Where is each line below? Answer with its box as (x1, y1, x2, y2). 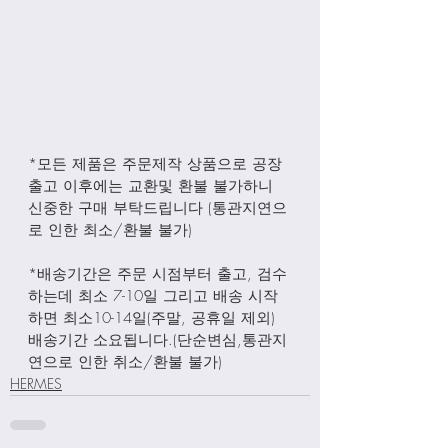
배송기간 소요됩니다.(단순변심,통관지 (28, 329, 287, 350)
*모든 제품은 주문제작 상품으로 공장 (28, 153, 282, 174)
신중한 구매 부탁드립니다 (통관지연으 (28, 197, 287, 218)
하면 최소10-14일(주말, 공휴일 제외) (28, 307, 280, 328)
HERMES (10, 373, 62, 393)
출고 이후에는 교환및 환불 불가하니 (28, 175, 278, 196)
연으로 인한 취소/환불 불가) (28, 351, 222, 372)
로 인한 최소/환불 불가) (28, 219, 192, 240)
